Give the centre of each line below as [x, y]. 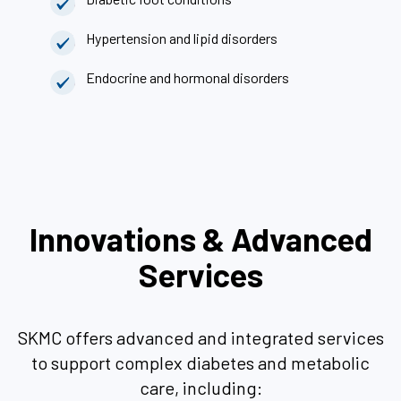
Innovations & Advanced [200, 239]
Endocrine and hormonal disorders [188, 78]
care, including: [200, 388]
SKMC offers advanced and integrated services [200, 338]
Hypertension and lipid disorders [182, 38]
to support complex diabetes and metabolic [200, 363]
